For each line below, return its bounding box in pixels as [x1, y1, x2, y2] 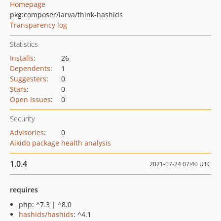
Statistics [10, 39, 38, 49]
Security [10, 114, 35, 123]
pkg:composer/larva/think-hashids [10, 10, 123, 19]
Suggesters [10, 74, 46, 83]
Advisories [10, 128, 44, 137]
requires [10, 185, 38, 194]
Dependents [10, 64, 50, 73]
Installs [10, 53, 34, 63]
